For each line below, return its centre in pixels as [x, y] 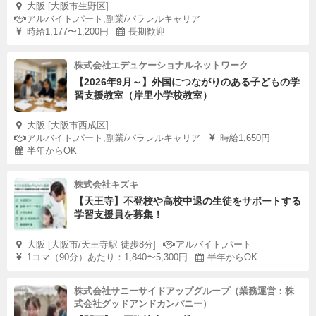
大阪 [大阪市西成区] [68, 125]
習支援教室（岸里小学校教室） [143, 95]
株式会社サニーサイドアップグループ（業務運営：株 [184, 291]
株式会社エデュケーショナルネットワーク [161, 65]
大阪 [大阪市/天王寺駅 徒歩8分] [91, 244]
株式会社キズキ [106, 184]
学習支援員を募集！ [119, 214]
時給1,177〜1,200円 [68, 31]
